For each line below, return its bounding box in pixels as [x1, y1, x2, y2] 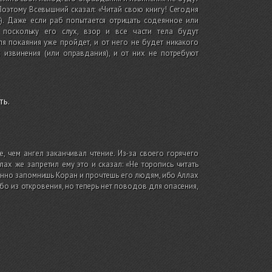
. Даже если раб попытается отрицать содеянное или [2, 15, 199, 25]
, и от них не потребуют [108, 47, 199, 58]
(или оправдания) [41, 47, 109, 58]
